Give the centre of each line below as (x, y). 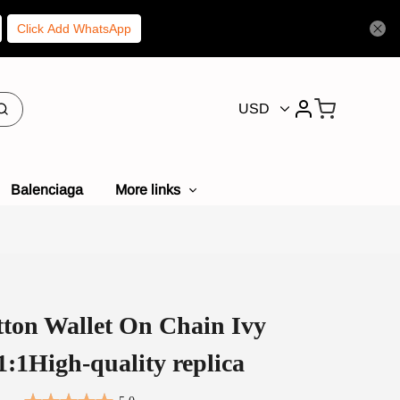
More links (148, 190)
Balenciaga (47, 190)
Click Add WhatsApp (74, 29)
